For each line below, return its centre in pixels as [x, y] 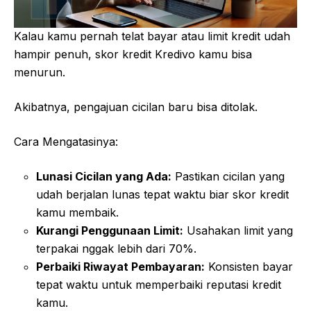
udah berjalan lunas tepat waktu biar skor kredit [162, 195]
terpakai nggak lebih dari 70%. [116, 249]
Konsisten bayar [249, 267]
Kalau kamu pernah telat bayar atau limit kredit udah [152, 36]
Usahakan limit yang [238, 231]
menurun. [40, 73]
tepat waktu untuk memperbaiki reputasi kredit [159, 285]
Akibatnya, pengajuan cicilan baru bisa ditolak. [136, 107]
